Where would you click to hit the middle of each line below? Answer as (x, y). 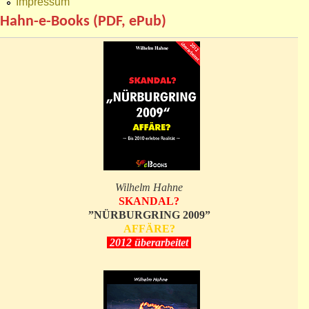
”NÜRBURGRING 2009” (149, 215)
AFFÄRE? (149, 229)
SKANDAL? (149, 201)
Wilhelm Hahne (149, 188)
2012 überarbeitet (149, 243)
